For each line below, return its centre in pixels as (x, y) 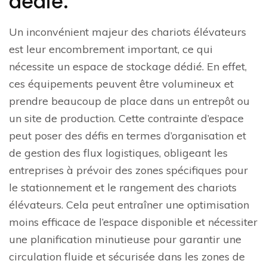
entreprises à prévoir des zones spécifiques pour (128, 170)
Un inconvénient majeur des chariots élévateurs (128, 32)
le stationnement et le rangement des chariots (123, 188)
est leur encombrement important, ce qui (111, 49)
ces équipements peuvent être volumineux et (121, 84)
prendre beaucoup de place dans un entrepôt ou (129, 101)
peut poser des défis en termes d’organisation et (128, 136)
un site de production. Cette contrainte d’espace (126, 119)
